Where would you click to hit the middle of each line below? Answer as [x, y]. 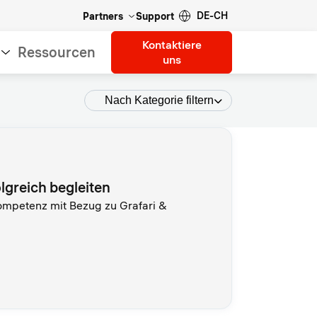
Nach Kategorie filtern [159, 100]
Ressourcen [57, 52]
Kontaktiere [172, 45]
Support [155, 16]
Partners [103, 16]
